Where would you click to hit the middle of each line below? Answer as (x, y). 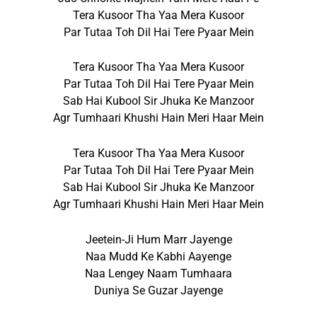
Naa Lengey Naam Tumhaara (158, 273)
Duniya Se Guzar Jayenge (158, 290)
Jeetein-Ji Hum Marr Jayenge (158, 239)
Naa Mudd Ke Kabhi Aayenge (158, 256)
